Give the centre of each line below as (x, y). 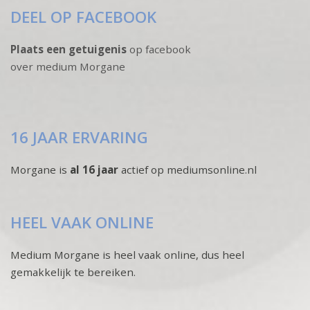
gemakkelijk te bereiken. (73, 272)
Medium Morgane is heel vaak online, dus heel (127, 255)
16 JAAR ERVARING (79, 138)
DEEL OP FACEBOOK (83, 17)
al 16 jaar (95, 170)
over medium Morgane (68, 67)
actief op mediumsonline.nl (189, 170)
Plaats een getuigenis (69, 49)
